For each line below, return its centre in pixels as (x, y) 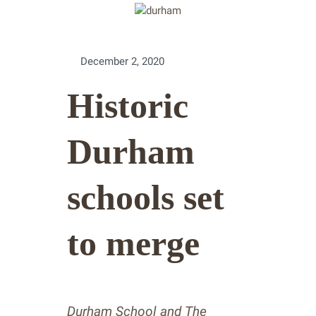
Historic (128, 106)
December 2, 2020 (122, 62)
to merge (133, 244)
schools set (146, 198)
